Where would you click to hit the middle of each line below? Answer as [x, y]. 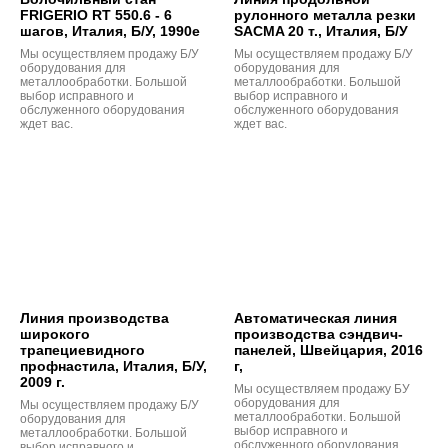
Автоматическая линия [315, 317]
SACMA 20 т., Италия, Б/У [321, 31]
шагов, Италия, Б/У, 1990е [110, 31]
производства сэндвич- [318, 333]
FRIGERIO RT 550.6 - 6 [96, 15]
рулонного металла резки [325, 15]
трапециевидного [82, 349]
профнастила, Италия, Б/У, [113, 365]
